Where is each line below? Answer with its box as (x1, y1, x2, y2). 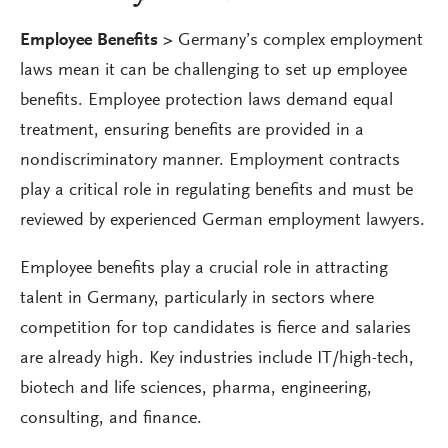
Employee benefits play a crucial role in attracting (20, 260, 388, 278)
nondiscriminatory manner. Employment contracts (20, 152, 400, 170)
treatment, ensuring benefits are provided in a (20, 122, 364, 140)
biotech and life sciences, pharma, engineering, (20, 380, 372, 398)
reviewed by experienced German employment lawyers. (20, 212, 425, 230)
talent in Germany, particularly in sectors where (20, 290, 374, 308)
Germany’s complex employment (178, 32, 423, 50)
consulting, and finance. (20, 410, 202, 428)
